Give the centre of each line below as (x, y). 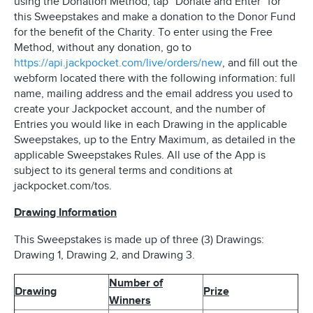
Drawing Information (65, 213)
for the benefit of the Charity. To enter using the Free (143, 32)
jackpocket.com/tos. (63, 186)
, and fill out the (260, 63)
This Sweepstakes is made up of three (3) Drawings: (139, 240)
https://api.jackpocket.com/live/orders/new (118, 63)
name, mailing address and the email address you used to (153, 94)
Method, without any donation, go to (103, 48)
